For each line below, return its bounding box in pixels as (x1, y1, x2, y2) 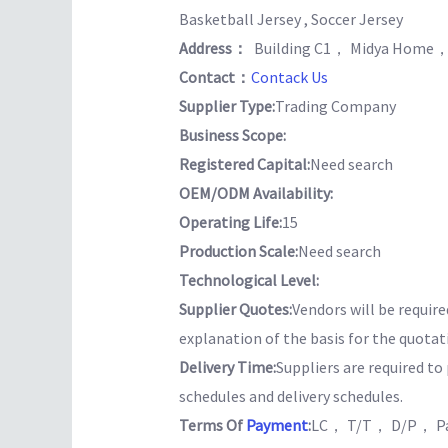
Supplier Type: (178, 96, 275, 117)
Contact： (178, 67, 251, 88)
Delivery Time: (178, 357, 276, 378)
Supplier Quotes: (178, 299, 292, 320)
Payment (245, 415, 308, 436)
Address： (178, 38, 254, 59)
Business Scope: (178, 125, 286, 146)
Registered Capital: (178, 154, 310, 175)
